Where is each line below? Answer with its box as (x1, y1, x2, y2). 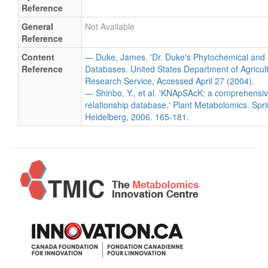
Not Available (85, 20, 135, 32)
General (22, 20, 53, 32)
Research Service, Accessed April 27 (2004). (85, 75, 254, 87)
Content (22, 51, 54, 63)
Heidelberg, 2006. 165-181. (85, 111, 189, 123)
